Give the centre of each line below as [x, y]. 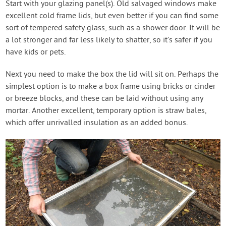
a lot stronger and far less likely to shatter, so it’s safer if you [109, 40]
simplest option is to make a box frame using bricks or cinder [111, 87]
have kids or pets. [36, 52]
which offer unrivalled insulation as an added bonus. [97, 123]
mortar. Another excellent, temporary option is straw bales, [106, 111]
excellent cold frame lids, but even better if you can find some [112, 16]
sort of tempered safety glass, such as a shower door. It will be [113, 28]
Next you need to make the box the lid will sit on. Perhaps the [112, 74]
